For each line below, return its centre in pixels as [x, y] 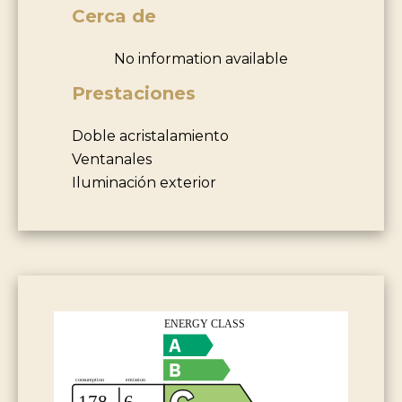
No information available [201, 58]
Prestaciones [134, 93]
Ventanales [112, 159]
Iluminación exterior [144, 182]
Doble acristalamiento [150, 135]
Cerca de [114, 16]
